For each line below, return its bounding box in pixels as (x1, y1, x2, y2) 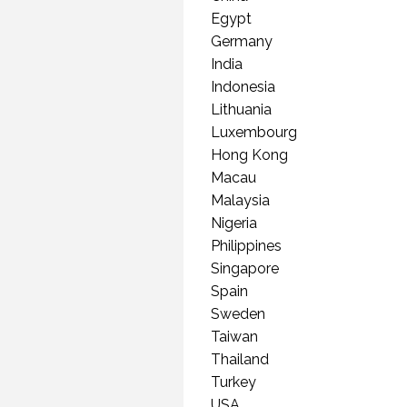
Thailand (211, 350, 269, 368)
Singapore (211, 259, 279, 277)
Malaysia (211, 191, 270, 209)
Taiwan (211, 327, 258, 345)
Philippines (211, 236, 282, 254)
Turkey (211, 372, 256, 391)
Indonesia (211, 77, 275, 95)
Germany (211, 32, 273, 50)
